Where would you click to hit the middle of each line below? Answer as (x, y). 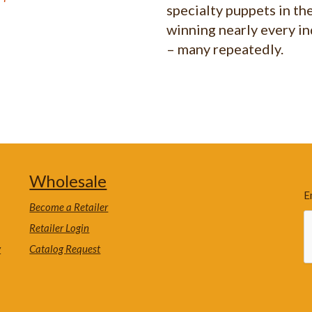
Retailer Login (60, 228)
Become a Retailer (69, 207)
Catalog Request (65, 249)
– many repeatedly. (225, 49)
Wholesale (68, 181)
